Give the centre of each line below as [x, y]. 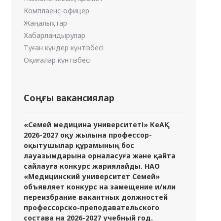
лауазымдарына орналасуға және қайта [100, 156]
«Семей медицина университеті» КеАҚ [94, 125]
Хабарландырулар [55, 35]
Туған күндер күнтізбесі [64, 48]
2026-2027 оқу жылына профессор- [88, 135]
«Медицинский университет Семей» [92, 176]
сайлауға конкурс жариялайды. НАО [92, 166]
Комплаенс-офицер [56, 11]
